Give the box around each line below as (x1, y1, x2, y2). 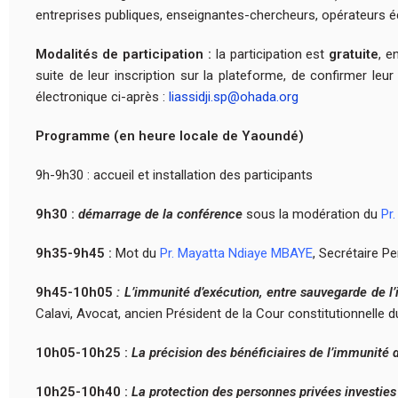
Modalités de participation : (36, 45, 216, 62)
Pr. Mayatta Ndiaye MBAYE (160, 244, 313, 261)
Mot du (115, 244, 160, 261)
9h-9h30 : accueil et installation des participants (36, 166, 313, 183)
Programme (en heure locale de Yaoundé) (36, 127, 304, 144)
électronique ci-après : (36, 88, 169, 105)
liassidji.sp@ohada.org (169, 88, 298, 105)
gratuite (329, 45, 379, 62)
